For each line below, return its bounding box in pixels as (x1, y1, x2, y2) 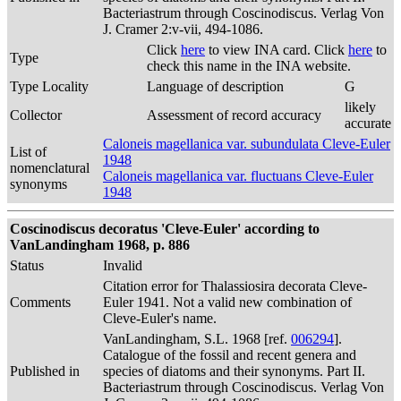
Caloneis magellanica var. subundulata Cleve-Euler (103, 136, 390, 151)
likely (345, 99, 376, 115)
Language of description (147, 79, 284, 94)
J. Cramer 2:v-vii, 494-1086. (103, 21, 263, 37)
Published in (10, 363, 80, 379)
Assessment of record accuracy (147, 107, 321, 123)
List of (10, 144, 47, 159)
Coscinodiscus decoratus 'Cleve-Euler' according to (10, 221, 320, 236)
